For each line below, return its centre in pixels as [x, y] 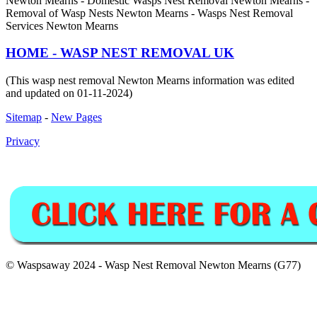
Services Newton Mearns [62, 25]
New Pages [76, 117]
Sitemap [24, 117]
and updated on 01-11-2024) [69, 93]
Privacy [23, 142]
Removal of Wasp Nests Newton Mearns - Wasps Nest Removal [149, 13]
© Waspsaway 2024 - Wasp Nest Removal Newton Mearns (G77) [153, 265]
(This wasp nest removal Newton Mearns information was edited [150, 81]
